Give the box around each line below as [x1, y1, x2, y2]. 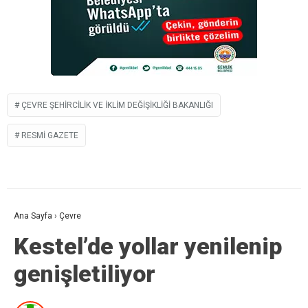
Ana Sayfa [14, 210, 52, 221]
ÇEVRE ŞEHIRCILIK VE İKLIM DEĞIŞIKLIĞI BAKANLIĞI [21, 100, 213, 110]
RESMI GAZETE [21, 130, 78, 140]
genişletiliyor [14, 259, 155, 287]
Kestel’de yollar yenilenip [14, 232, 282, 260]
